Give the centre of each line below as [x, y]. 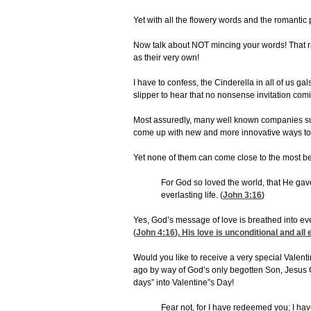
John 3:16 [242, 195]
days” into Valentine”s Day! [184, 283]
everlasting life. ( [192, 195]
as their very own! [166, 58]
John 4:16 [155, 233]
